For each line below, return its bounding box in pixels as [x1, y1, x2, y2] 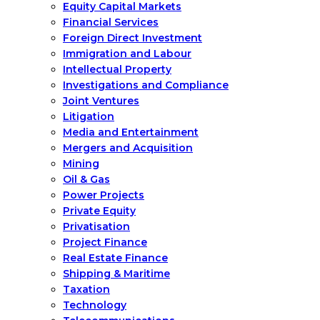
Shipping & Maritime [63, 267, 170, 280]
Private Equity [63, 204, 136, 217]
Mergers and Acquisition [63, 141, 193, 154]
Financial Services [63, 16, 159, 29]
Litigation [63, 110, 114, 123]
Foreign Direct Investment [63, 31, 202, 44]
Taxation [63, 283, 110, 296]
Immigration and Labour [63, 47, 191, 60]
